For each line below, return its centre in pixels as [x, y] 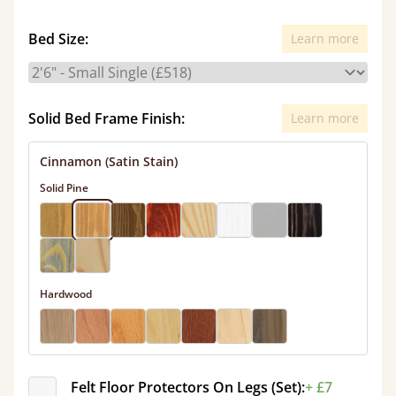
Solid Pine [64, 188]
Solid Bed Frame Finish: [107, 118]
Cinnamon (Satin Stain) [109, 161]
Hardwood [66, 294]
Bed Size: [58, 39]
